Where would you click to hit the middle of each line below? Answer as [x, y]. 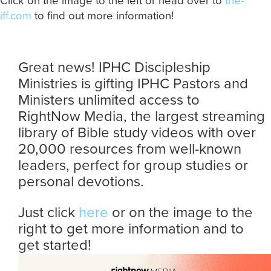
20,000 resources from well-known [130, 149]
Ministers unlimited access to [109, 100]
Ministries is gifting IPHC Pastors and [133, 83]
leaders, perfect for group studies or [133, 165]
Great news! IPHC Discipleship [114, 67]
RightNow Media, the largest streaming [142, 116]
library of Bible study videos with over [137, 132]
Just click [48, 212]
